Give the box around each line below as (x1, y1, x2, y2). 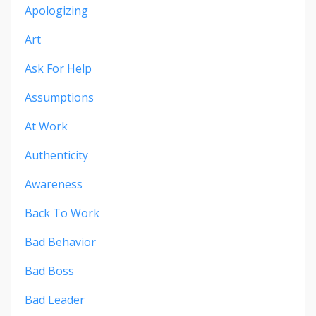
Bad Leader (25, 292, 85, 308)
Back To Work (25, 205, 99, 221)
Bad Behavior (25, 234, 96, 250)
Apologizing (25, 3, 88, 19)
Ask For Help (25, 61, 92, 77)
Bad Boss (25, 263, 74, 279)
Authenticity (25, 147, 88, 164)
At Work (25, 119, 68, 135)
